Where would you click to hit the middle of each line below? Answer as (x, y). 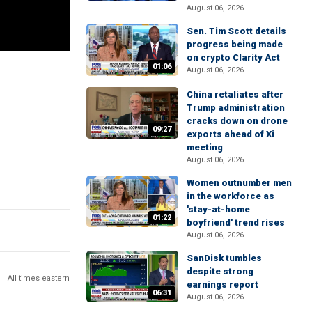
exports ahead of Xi (231, 134)
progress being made (235, 45)
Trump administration (236, 107)
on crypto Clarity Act (233, 58)
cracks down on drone (237, 120)
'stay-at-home (218, 209)
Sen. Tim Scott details (236, 31)
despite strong (220, 271)
